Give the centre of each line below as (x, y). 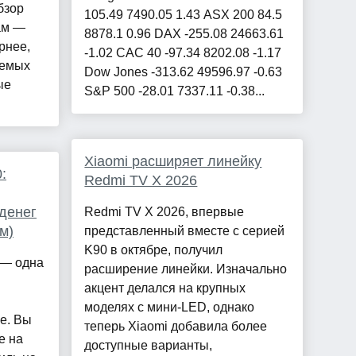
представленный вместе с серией (185, 231)
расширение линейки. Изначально (186, 269)
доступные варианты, (149, 346)
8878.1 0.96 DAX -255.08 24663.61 (184, 34)
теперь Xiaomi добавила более (176, 327)
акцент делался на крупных (165, 288)
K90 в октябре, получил (154, 250)
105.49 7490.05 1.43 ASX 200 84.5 (184, 15)
